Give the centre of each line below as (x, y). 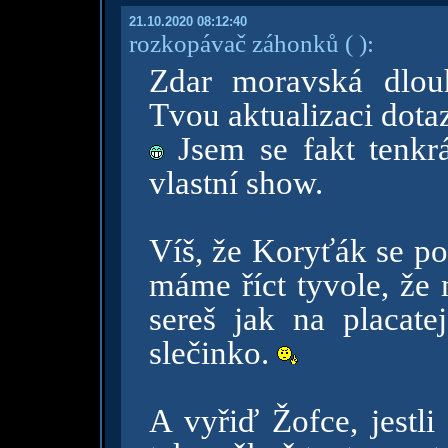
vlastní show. (235, 183)
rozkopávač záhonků (233, 43)
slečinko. (212, 353)
